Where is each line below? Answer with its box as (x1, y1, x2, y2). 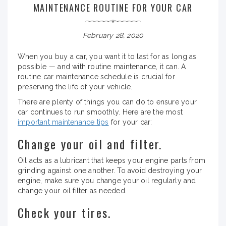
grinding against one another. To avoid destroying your (18, 166, 202, 175)
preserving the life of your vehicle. (18, 82, 133, 91)
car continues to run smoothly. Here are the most (18, 107, 183, 116)
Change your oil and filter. (18, 134, 162, 153)
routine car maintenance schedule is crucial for (18, 72, 175, 81)
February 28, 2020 (82, 31, 144, 39)
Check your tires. (18, 203, 111, 221)
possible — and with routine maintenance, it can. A (18, 62, 186, 71)
